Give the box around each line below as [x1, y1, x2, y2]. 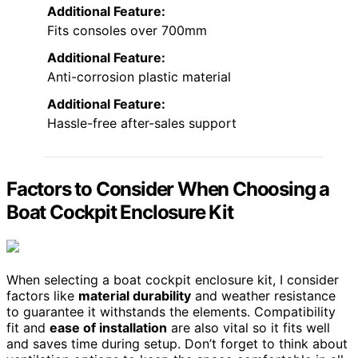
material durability [78, 288, 191, 304]
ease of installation [50, 320, 167, 336]
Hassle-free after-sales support [47, 115, 237, 132]
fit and [6, 320, 50, 336]
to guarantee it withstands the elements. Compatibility [6, 304, 336, 320]
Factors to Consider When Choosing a [6, 177, 329, 201]
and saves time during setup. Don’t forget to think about [6, 336, 348, 352]
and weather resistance [191, 288, 336, 304]
